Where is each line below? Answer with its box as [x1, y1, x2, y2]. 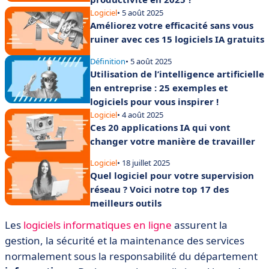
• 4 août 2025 [117, 109, 163, 120]
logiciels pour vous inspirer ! [90, 95, 219, 107]
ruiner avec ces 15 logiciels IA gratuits [90, 33, 264, 46]
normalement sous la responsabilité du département [5, 249, 258, 264]
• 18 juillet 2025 [117, 157, 170, 169]
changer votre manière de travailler [90, 134, 255, 147]
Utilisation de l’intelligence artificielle [90, 67, 264, 80]
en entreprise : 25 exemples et [90, 81, 228, 94]
